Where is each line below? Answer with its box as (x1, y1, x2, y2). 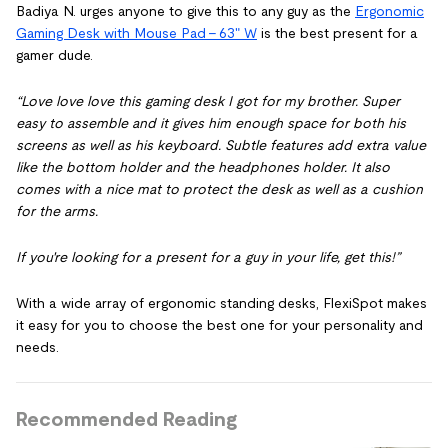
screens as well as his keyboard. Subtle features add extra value (16, 137, 426, 153)
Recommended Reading (16, 408, 237, 430)
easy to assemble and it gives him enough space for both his (16, 115, 406, 131)
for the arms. (16, 203, 102, 219)
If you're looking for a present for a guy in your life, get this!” (16, 249, 400, 265)
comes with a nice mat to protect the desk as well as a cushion (16, 181, 423, 197)
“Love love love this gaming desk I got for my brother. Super (16, 93, 400, 109)
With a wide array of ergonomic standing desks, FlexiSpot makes (16, 295, 427, 311)
